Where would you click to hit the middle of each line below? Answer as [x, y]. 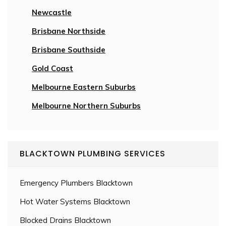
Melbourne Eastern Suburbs [84, 87]
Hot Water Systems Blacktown [75, 201]
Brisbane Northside [69, 31]
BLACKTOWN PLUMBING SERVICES [93, 153]
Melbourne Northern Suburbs [86, 105]
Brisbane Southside [69, 49]
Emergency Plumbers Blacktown [76, 183]
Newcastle [52, 12]
